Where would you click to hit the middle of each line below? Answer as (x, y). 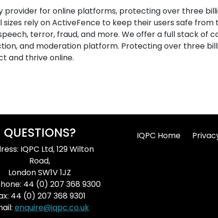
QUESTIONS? (40, 132)
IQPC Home (159, 135)
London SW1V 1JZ (40, 172)
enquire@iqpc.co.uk (52, 207)
